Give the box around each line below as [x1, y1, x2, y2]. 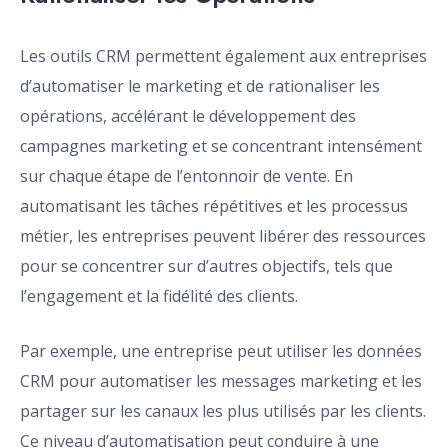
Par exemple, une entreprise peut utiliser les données [20, 340, 422, 363]
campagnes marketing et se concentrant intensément [20, 135, 422, 158]
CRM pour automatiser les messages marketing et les [20, 370, 422, 393]
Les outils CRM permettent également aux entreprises [20, 45, 427, 68]
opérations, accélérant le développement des [20, 105, 356, 128]
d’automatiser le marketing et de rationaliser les [20, 75, 380, 98]
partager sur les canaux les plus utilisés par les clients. [20, 400, 426, 423]
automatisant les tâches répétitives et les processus [20, 195, 408, 218]
